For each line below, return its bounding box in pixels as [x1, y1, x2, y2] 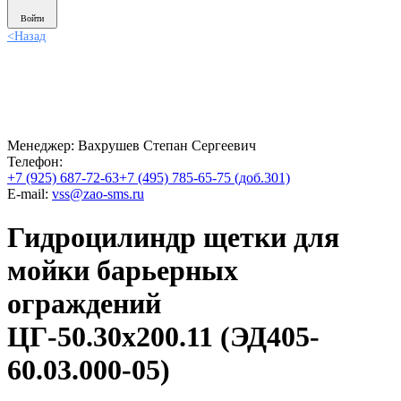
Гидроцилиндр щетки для [7, 221, 339, 254]
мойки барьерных [7, 254, 238, 287]
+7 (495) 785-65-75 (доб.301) [119, 170, 290, 185]
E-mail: [7, 186, 52, 201]
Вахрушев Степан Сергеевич [78, 138, 256, 153]
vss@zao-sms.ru [52, 186, 144, 201]
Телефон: [7, 154, 63, 169]
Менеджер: [7, 138, 78, 153]
